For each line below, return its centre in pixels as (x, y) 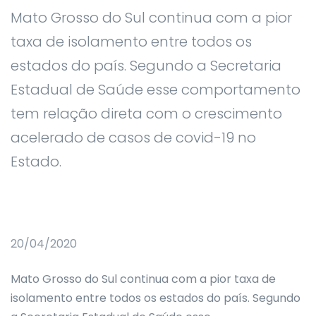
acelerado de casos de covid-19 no (133, 138)
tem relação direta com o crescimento (146, 114)
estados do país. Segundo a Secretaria (146, 66)
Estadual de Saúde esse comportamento (156, 90)
